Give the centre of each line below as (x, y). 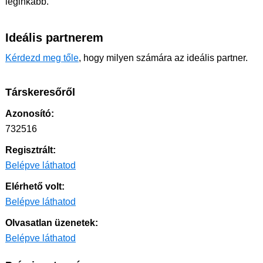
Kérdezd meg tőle (42, 58)
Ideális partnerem (54, 38)
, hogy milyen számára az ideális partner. (163, 58)
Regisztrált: (31, 150)
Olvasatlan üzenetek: (52, 223)
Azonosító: (30, 114)
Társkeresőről (40, 92)
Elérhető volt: (35, 186)
